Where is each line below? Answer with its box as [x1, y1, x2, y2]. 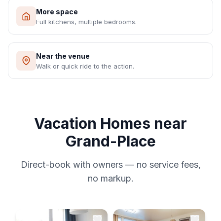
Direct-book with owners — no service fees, [20, 159, 201, 170]
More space [36, 7, 78, 16]
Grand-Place [65, 132, 156, 150]
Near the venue [36, 52, 90, 60]
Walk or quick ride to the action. [36, 62, 134, 70]
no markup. [87, 173, 134, 184]
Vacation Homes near [34, 114, 187, 132]
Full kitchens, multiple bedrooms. [36, 18, 137, 26]
